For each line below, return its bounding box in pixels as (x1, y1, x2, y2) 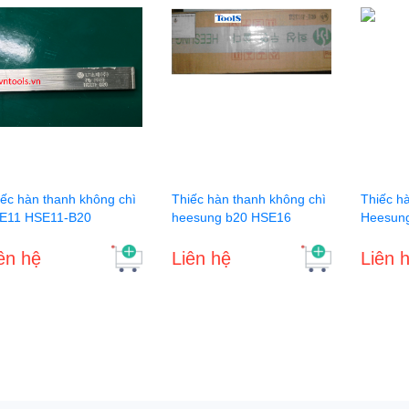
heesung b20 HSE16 (171, 209, 291, 225)
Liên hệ (171, 247, 231, 268)
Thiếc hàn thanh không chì (171, 191, 326, 206)
